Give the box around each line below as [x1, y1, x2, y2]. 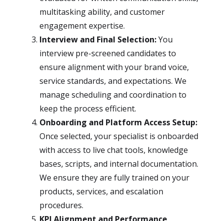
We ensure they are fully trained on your [39, 172, 189, 183]
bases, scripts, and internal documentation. [39, 158, 198, 169]
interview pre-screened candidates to [39, 48, 176, 59]
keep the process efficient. [39, 103, 136, 114]
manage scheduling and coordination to [39, 89, 186, 100]
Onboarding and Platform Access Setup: [39, 117, 197, 128]
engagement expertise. [39, 20, 125, 31]
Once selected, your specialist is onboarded [39, 131, 198, 142]
